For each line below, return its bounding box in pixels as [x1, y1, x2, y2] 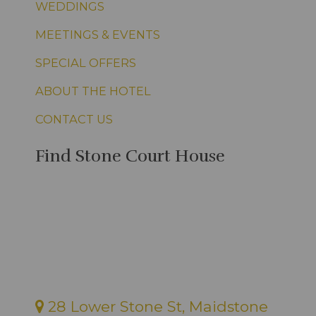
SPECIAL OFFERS [35, 55, 136, 70]
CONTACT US [35, 111, 113, 126]
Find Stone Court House [35, 145, 225, 166]
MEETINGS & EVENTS [35, 27, 160, 42]
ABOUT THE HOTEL [35, 83, 151, 98]
